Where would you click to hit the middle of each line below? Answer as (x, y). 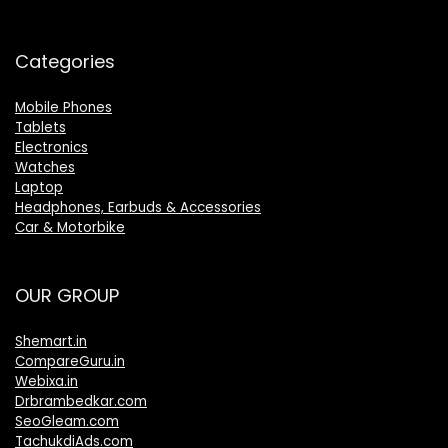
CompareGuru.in (70, 361)
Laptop (39, 187)
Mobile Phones (63, 107)
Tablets (40, 127)
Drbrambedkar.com (81, 401)
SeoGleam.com (67, 421)
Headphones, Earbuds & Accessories (138, 207)
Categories (65, 61)
